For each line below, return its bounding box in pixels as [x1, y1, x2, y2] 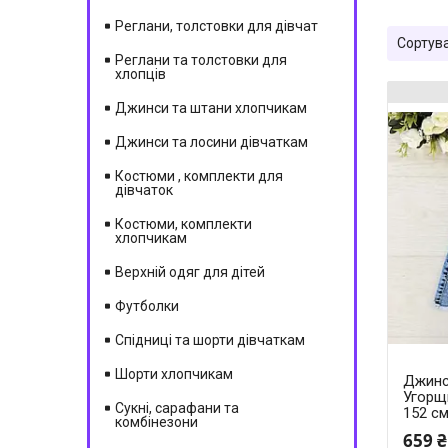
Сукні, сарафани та [115, 400, 239, 416]
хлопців [115, 66, 166, 82]
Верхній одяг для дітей [115, 264, 265, 280]
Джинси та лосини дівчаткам [115, 134, 308, 150]
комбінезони [115, 414, 198, 430]
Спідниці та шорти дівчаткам [115, 332, 305, 348]
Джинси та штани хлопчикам [115, 100, 307, 116]
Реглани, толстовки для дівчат [115, 18, 318, 34]
